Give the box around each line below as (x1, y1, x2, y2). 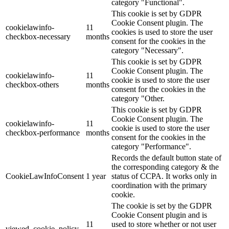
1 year (86, 172, 106, 181)
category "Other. (111, 94, 165, 103)
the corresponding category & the (111, 163, 219, 172)
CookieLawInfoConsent (6, 172, 84, 181)
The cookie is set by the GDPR (111, 201, 212, 211)
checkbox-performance (6, 128, 80, 138)
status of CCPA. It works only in (111, 172, 217, 181)
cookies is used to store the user (111, 28, 213, 37)
